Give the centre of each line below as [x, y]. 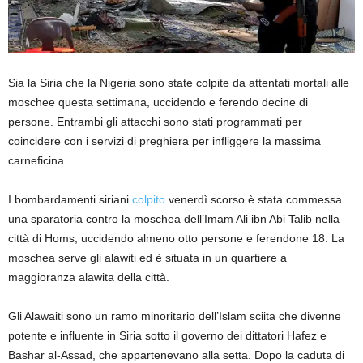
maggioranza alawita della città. [89, 278]
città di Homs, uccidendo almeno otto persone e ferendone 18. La [176, 239]
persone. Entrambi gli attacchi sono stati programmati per [155, 122]
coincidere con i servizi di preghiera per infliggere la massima [164, 141]
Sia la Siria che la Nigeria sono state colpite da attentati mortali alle [179, 83]
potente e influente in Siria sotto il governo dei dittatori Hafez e [167, 336]
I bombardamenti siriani [70, 200]
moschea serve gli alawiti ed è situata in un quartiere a [147, 258]
